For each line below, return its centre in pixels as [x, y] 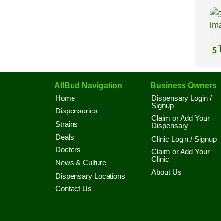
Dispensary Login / [182, 98]
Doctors [68, 150]
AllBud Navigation [88, 86]
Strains [67, 124]
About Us [166, 172]
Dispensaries [76, 111]
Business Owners [184, 86]
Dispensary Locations [90, 176]
